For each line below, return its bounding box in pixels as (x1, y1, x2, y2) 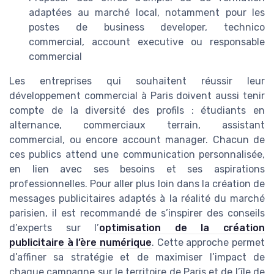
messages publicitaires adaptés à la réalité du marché (9, 192, 265, 204)
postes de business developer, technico (29, 21, 265, 33)
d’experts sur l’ (9, 221, 100, 234)
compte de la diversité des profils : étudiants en (9, 104, 265, 116)
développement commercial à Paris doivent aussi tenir (9, 89, 265, 102)
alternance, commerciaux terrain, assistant (9, 119, 265, 131)
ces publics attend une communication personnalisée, (9, 148, 265, 160)
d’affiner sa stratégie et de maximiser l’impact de (9, 251, 265, 263)
